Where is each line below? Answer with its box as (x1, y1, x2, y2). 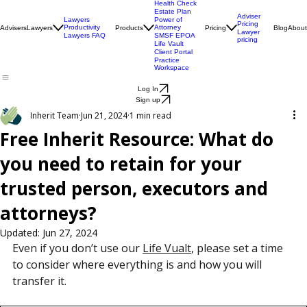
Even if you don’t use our (12, 261, 143, 276)
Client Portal (153, 69, 193, 76)
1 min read (130, 130, 171, 142)
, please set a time (191, 261, 286, 276)
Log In (138, 105, 158, 113)
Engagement (153, 4, 195, 12)
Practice (153, 77, 180, 84)
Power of (153, 36, 182, 44)
